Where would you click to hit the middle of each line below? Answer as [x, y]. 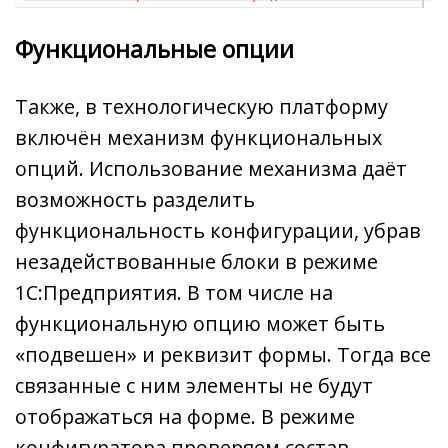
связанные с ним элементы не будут [194, 385]
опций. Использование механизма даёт [211, 168]
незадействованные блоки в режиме [196, 261]
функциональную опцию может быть [200, 323]
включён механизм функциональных [198, 137]
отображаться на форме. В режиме [185, 416]
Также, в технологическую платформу [201, 106]
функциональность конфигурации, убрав [218, 230]
